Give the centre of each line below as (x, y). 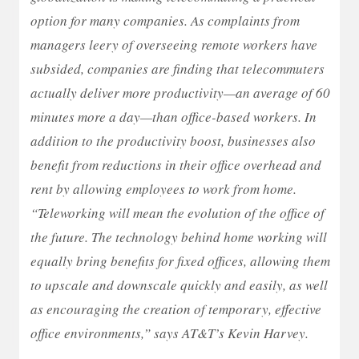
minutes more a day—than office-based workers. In (173, 117)
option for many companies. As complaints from (165, 20)
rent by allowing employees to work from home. (163, 189)
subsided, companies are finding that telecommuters (177, 69)
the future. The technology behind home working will (179, 237)
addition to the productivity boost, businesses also (173, 141)
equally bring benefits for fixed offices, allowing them (180, 261)
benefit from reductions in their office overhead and (176, 165)
